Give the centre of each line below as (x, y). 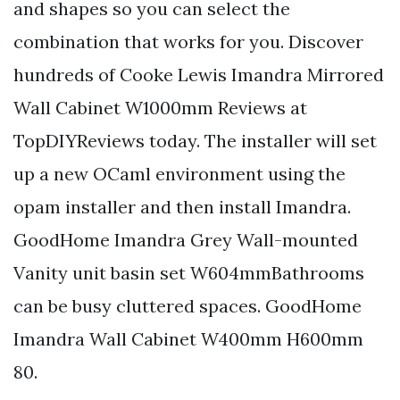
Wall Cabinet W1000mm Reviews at (160, 107)
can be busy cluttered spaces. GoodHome (187, 305)
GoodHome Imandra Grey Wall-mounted (186, 239)
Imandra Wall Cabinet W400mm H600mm (188, 338)
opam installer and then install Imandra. (182, 206)
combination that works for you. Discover (188, 41)
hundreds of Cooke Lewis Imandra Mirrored (199, 74)
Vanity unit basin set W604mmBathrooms (189, 272)
